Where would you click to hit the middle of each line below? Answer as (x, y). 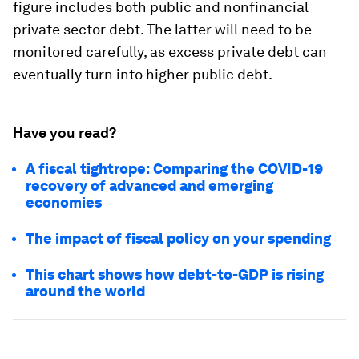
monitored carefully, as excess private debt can (170, 52)
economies (64, 202)
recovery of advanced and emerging (149, 186)
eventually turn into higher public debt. (143, 74)
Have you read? (65, 133)
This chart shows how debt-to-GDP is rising (175, 274)
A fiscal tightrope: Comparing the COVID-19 (174, 169)
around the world (87, 291)
